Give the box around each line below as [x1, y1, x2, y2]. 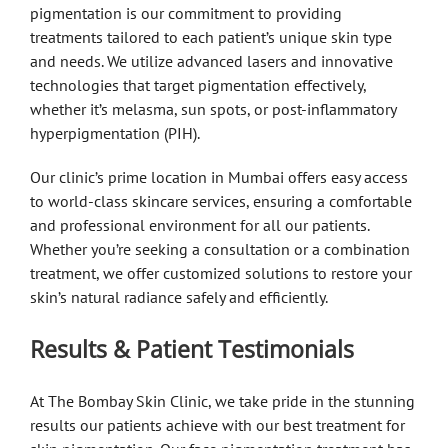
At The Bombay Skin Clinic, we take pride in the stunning [30, 390, 415, 411]
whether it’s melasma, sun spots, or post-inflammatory [30, 98, 396, 119]
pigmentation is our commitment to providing [30, 2, 342, 23]
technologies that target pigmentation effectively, [30, 74, 366, 95]
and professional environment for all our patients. [30, 214, 369, 235]
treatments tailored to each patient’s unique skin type [30, 26, 392, 47]
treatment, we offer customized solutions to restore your [30, 262, 412, 283]
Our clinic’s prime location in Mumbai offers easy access [30, 166, 408, 187]
